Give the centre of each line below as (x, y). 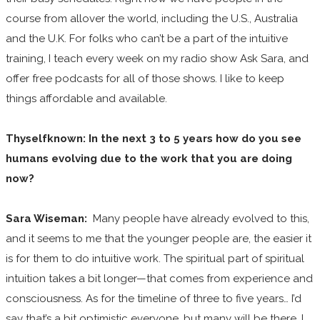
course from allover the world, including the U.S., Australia (152, 18)
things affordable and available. (86, 98)
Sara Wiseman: (46, 218)
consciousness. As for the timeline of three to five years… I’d (154, 298)
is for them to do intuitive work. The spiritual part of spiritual (155, 258)
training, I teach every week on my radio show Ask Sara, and (157, 58)
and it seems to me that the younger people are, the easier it (159, 238)
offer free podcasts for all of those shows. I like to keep (145, 78)
